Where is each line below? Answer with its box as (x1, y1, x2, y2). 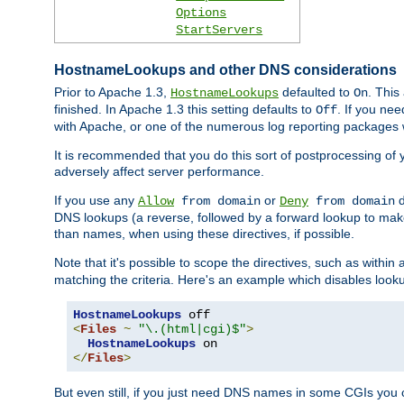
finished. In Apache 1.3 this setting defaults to (54, 102, 316, 117)
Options (176, 5, 227, 21)
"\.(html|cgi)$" (138, 322, 246, 337)
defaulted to (279, 85, 353, 100)
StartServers (176, 23, 263, 38)
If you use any (54, 193, 138, 208)
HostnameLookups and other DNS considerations (54, 61, 397, 78)
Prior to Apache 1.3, (54, 85, 170, 100)
